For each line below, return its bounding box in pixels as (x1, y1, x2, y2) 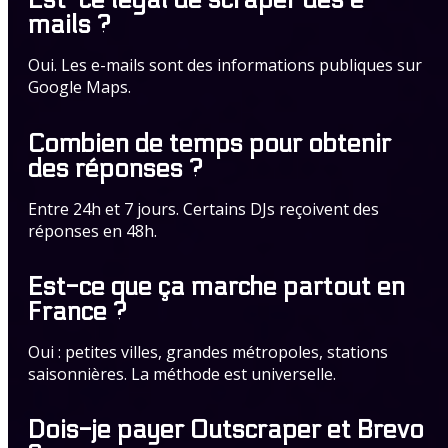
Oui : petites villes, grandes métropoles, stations (28, 340, 388, 363)
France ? (28, 296, 127, 327)
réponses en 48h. (28, 219, 157, 242)
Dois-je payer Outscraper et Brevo (28, 415, 424, 445)
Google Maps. (28, 76, 131, 99)
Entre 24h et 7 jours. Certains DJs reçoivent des (28, 197, 379, 220)
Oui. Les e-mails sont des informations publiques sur (28, 54, 422, 77)
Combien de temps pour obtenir (28, 128, 391, 159)
